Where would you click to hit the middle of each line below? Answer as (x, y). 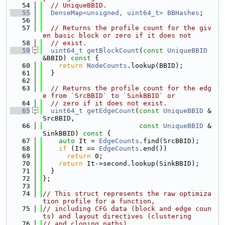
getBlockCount (113, 50)
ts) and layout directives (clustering (117, 216)
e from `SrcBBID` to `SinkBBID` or (109, 96)
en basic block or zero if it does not (117, 35)
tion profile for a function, (99, 201)
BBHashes (183, 13)
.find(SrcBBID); (169, 141)
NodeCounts (107, 66)
